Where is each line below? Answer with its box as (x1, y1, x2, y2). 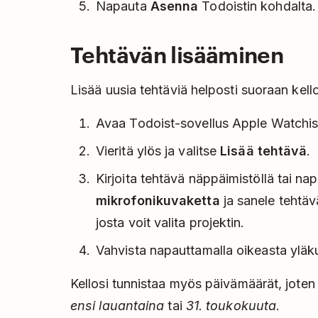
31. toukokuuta (185, 298, 277, 314)
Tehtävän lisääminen (70, 38, 284, 69)
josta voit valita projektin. (96, 215, 245, 231)
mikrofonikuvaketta (96, 193, 220, 209)
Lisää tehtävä (220, 143, 307, 159)
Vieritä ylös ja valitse (96, 143, 221, 159)
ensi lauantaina (70, 298, 165, 314)
